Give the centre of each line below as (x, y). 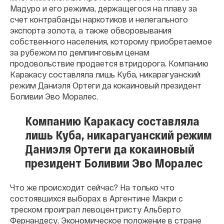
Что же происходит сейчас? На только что (92, 187)
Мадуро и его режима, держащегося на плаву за (103, 8)
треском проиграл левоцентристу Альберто (95, 209)
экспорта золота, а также (59, 30)
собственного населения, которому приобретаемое (111, 41)
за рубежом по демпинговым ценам (80, 52)
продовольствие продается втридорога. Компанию (109, 63)
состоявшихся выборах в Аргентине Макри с (96, 198)
